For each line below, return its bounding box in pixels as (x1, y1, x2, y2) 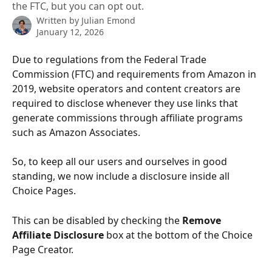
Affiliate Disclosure (12, 228, 104, 242)
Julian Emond (81, 15, 135, 26)
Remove (182, 213, 223, 227)
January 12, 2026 (36, 26, 104, 38)
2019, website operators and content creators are (12, 82, 243, 95)
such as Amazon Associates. (12, 126, 143, 139)
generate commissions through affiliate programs (12, 111, 245, 124)
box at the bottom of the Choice (104, 228, 255, 242)
